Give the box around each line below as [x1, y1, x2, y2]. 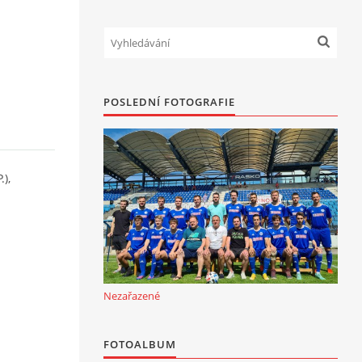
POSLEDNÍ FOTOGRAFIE [103, 95, 235, 109]
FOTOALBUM [103, 336, 176, 351]
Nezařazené [103, 288, 160, 303]
